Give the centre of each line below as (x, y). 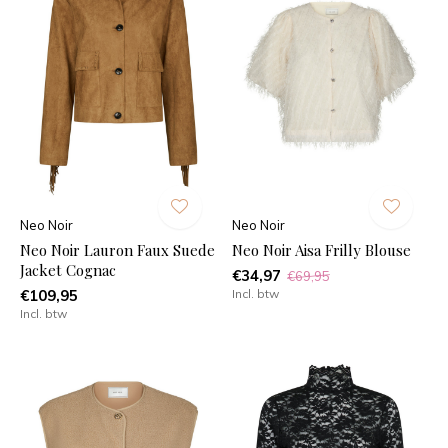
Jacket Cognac (68, 269)
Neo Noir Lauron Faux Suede (117, 249)
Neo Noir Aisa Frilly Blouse (321, 249)
